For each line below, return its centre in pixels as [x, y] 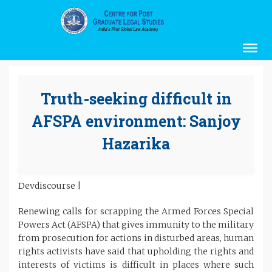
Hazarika [136, 143]
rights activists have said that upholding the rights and [136, 251]
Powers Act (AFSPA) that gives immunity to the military [136, 224]
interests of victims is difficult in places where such [136, 264]
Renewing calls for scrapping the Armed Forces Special [136, 211]
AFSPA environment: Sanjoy [136, 121]
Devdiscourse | [50, 185]
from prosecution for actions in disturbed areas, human [136, 238]
